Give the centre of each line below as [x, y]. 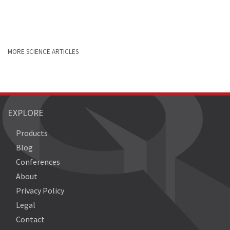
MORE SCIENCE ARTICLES [43, 51]
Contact [30, 219]
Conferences [38, 161]
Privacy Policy [40, 190]
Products [32, 133]
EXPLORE [26, 113]
